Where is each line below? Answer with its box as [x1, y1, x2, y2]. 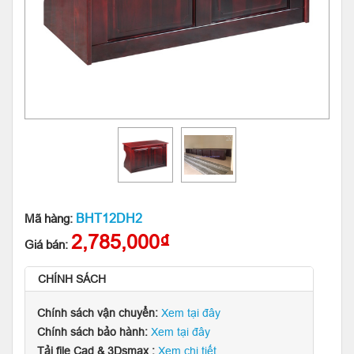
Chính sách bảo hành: [37, 326, 151, 338]
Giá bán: [24, 238, 71, 251]
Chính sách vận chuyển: [37, 307, 161, 319]
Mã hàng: [24, 212, 76, 225]
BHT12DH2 [76, 211, 142, 225]
